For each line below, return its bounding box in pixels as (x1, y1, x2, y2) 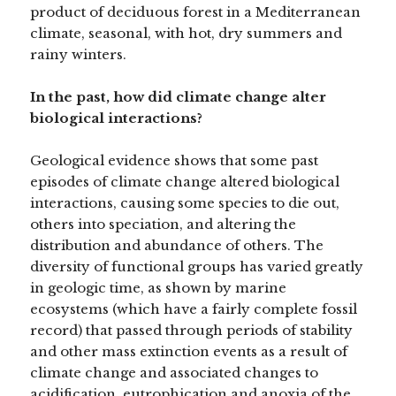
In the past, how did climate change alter (30, 88, 327, 105)
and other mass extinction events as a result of (30, 342, 348, 360)
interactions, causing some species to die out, (30, 194, 340, 211)
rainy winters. (30, 45, 127, 63)
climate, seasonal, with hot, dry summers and (30, 24, 343, 42)
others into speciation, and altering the (30, 215, 297, 232)
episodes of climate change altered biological (30, 172, 340, 190)
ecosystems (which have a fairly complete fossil (30, 300, 358, 317)
